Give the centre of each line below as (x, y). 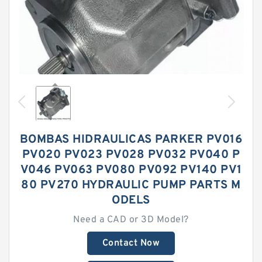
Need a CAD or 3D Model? (131, 220)
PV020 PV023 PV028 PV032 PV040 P (131, 155)
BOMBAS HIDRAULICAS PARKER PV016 (131, 140)
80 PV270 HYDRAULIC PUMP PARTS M (131, 185)
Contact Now (131, 243)
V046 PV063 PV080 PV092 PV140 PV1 (131, 170)
